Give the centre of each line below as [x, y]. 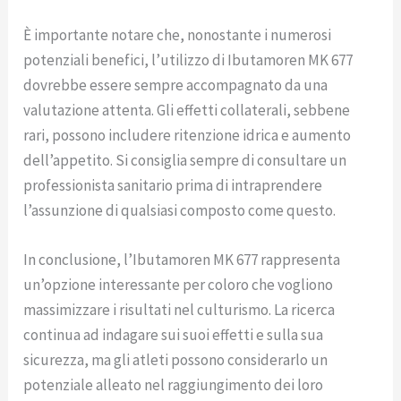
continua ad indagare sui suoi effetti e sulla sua [174, 334]
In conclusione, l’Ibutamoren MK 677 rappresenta [182, 259]
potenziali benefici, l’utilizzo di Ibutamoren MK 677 [188, 60]
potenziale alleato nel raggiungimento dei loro [174, 384]
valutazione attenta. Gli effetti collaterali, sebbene [187, 110]
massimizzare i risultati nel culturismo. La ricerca [179, 309]
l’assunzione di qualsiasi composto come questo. [180, 210]
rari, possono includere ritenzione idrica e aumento [188, 135]
